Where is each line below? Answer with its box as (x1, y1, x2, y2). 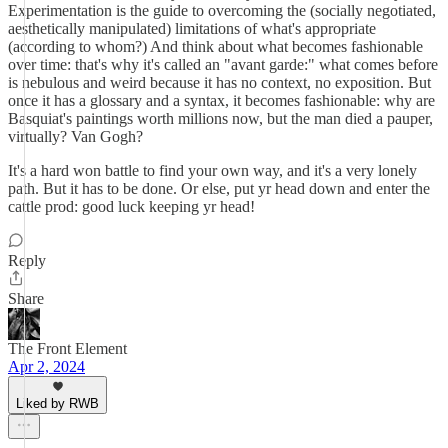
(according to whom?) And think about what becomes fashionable (8, 38, 423, 55)
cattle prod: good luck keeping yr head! (8, 198, 255, 215)
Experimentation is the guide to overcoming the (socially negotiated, (8, 2, 436, 19)
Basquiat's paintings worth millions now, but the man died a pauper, (8, 110, 433, 127)
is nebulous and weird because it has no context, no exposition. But (8, 74, 431, 91)
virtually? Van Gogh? (8, 128, 143, 145)
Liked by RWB (16, 396, 99, 411)
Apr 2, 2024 (8, 358, 85, 375)
